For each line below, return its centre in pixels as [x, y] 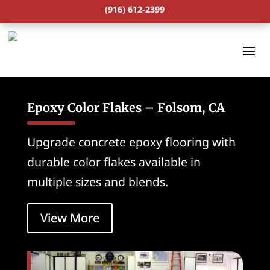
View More [70, 218]
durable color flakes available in [114, 162]
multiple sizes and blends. [97, 182]
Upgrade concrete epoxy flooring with [131, 142]
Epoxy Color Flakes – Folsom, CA [126, 108]
